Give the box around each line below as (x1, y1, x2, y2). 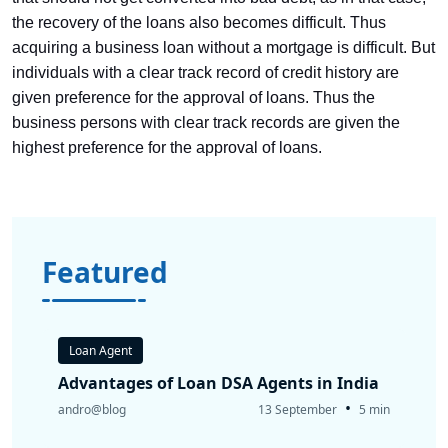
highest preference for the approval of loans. (12, 139, 334, 156)
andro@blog (58, 401, 126, 418)
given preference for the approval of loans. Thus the (12, 89, 375, 106)
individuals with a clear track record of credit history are (12, 64, 399, 81)
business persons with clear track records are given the (12, 114, 400, 131)
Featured (42, 253, 168, 291)
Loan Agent (69, 342, 132, 359)
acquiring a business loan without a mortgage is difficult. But (12, 39, 435, 56)
